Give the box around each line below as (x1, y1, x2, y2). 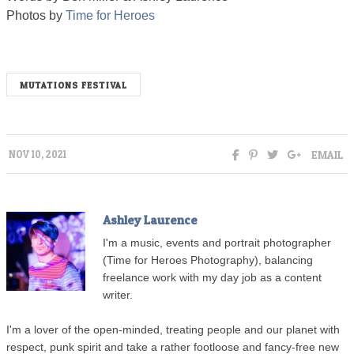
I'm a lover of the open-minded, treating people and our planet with (6, 324, 340, 337)
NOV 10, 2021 (9, 149, 66, 161)
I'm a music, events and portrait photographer (103, 237, 331, 250)
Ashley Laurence (103, 213, 198, 228)
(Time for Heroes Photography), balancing (103, 254, 313, 267)
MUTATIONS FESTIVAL (20, 80, 127, 92)
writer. (103, 289, 133, 302)
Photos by (6, 9, 66, 23)
